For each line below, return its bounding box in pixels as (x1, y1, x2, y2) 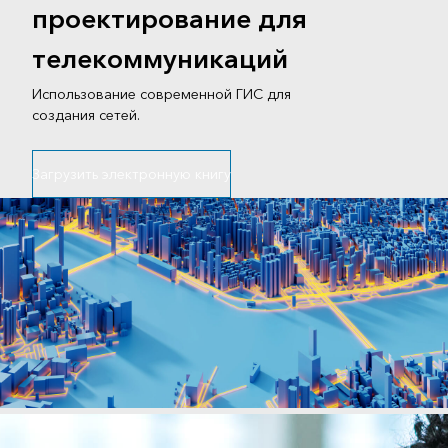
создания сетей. (32, 103, 140, 129)
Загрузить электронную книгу (32, 161, 231, 187)
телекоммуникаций (32, 37, 288, 84)
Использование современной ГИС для (32, 82, 291, 108)
